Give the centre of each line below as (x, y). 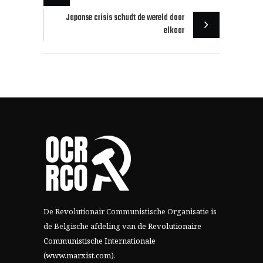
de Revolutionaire (169, 226)
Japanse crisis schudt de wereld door (125, 18)
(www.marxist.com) (79, 256)
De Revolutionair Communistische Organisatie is (130, 212)
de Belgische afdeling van (90, 226)
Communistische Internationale (100, 241)
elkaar (174, 31)
